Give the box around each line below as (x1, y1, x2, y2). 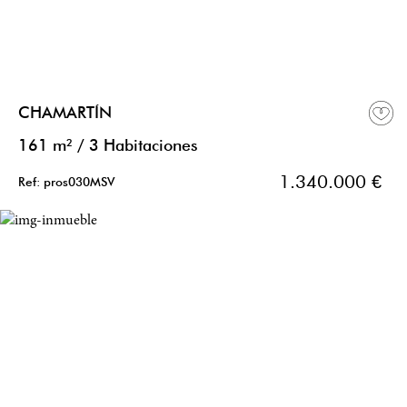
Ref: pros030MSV (18, 174, 114, 190)
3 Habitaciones (89, 135, 197, 155)
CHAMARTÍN (18, 103, 112, 123)
